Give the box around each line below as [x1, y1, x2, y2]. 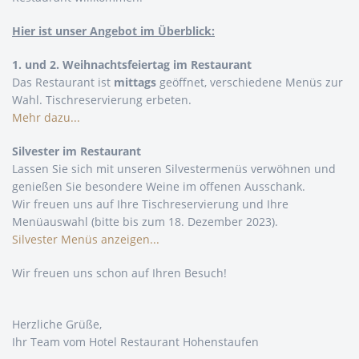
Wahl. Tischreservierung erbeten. [12, 91, 192, 107]
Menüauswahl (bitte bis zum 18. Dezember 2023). [12, 213, 278, 229]
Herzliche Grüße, [12, 316, 102, 332]
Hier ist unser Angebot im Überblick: [12, 22, 215, 38]
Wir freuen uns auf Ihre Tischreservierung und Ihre [12, 196, 288, 212]
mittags [114, 74, 156, 90]
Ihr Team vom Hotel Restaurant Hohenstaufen [12, 333, 259, 349]
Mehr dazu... [12, 109, 80, 125]
